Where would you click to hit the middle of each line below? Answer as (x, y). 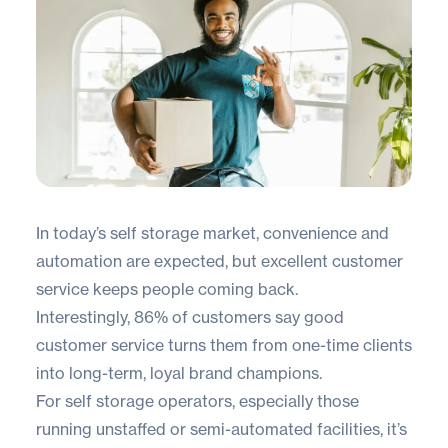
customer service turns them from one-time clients (224, 345)
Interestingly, (85, 317)
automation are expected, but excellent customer (219, 261)
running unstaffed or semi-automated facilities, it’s (221, 429)
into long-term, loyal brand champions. (179, 373)
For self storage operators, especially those (197, 401)
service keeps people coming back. (167, 289)
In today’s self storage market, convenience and (212, 233)
